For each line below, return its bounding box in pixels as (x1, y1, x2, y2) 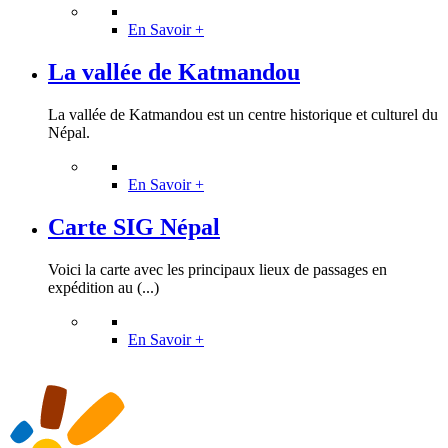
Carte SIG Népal (48, 213, 220, 240)
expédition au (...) (48, 278, 159, 296)
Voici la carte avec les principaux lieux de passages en (48, 260, 387, 278)
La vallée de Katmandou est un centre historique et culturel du (48, 105, 438, 123)
